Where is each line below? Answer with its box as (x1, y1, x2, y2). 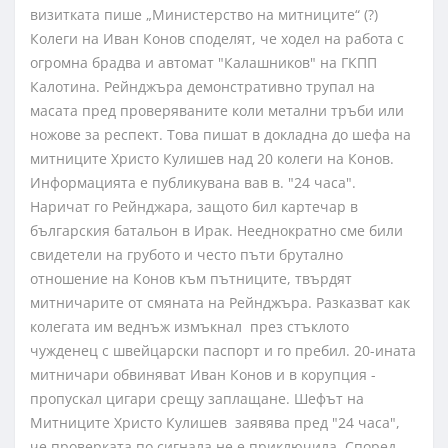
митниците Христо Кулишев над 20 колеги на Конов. (30, 149, 394, 169)
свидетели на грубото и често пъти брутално (30, 245, 343, 265)
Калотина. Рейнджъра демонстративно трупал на (30, 77, 375, 97)
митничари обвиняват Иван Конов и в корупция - (30, 365, 376, 385)
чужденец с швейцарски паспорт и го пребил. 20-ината (30, 341, 416, 361)
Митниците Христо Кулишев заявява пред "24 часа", (30, 413, 400, 433)
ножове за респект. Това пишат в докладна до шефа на (30, 125, 411, 145)
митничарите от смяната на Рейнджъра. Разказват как (30, 293, 410, 313)
